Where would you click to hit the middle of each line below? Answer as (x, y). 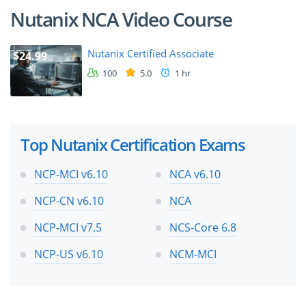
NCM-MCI (193, 254)
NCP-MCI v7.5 (68, 227)
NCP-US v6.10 (69, 254)
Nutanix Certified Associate (151, 54)
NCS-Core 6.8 (203, 227)
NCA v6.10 (195, 174)
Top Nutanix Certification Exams (133, 144)
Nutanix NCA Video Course (121, 19)
